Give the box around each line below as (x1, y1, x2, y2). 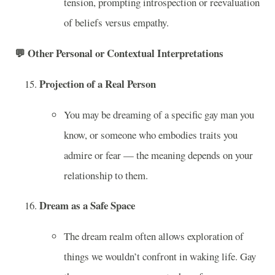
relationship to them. (64, 168, 148, 182)
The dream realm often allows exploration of (64, 229, 244, 244)
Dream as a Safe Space (39, 198, 135, 214)
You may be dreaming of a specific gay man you (64, 107, 254, 122)
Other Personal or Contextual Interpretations (28, 45, 223, 61)
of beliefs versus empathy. (64, 15, 169, 30)
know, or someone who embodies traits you (64, 127, 238, 142)
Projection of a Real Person (39, 76, 156, 91)
